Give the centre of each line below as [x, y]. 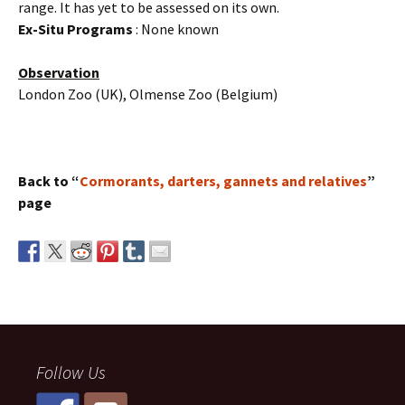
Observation [59, 72]
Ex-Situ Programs [75, 28]
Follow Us [71, 372]
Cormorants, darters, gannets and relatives [223, 180]
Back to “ [49, 180]
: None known [176, 28]
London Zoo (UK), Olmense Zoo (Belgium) [148, 94]
